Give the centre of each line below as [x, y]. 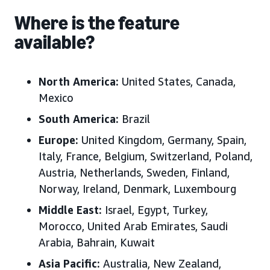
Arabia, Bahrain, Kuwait [97, 242]
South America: [79, 119]
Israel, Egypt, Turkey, [155, 210]
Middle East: [70, 210]
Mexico [56, 98]
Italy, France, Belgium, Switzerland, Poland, [146, 156]
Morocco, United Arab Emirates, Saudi [133, 226]
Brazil [134, 119]
